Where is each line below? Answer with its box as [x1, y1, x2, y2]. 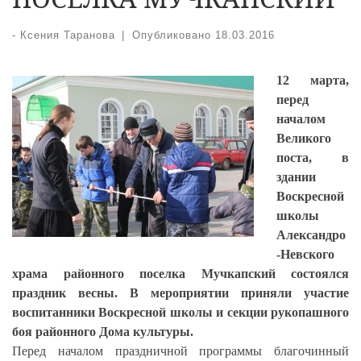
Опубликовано [131, 28, 215, 41]
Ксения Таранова [20, 28, 115, 41]
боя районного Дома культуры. [12, 324, 193, 338]
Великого [276, 131, 331, 145]
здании [276, 169, 316, 184]
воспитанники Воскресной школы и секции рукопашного [12, 305, 349, 319]
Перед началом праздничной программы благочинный [12, 343, 349, 358]
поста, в [276, 150, 349, 164]
